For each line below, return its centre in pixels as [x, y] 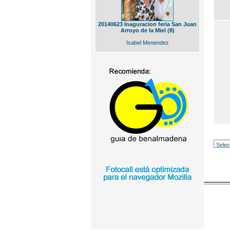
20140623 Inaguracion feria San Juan [147, 24]
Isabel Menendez [147, 43]
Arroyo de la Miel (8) [147, 30]
